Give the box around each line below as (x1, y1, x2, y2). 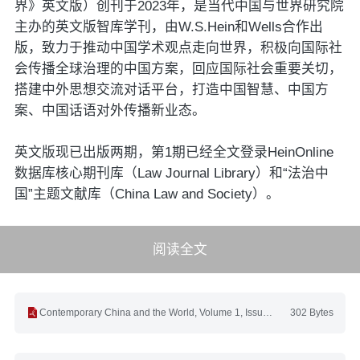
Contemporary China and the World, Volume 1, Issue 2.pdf (39, 306, 263, 318)
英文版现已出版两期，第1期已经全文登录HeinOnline (14, 145, 333, 161)
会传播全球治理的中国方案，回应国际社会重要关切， (14, 61, 342, 77)
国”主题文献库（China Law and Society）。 (14, 186, 280, 202)
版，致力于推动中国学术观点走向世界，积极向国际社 (14, 40, 342, 56)
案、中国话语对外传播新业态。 (14, 103, 206, 119)
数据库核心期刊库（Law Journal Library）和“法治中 (14, 166, 329, 182)
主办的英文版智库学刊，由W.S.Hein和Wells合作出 (14, 19, 323, 35)
